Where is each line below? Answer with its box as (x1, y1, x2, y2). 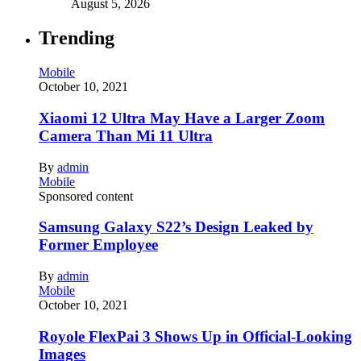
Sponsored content (39, 189, 133, 203)
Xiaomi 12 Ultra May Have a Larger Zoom (39, 109, 325, 127)
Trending (39, 27, 114, 49)
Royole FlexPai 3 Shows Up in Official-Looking (39, 327, 352, 345)
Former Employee (39, 236, 158, 254)
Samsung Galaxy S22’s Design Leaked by (39, 218, 313, 236)
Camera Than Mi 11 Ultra (39, 127, 213, 144)
